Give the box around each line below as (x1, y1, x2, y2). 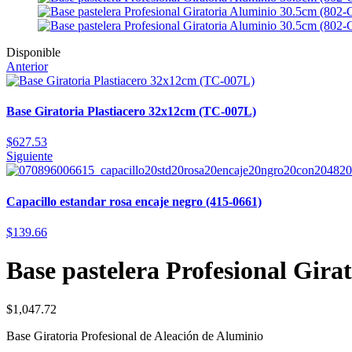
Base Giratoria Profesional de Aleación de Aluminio (6, 328, 263, 343)
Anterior (6, 59, 48, 73)
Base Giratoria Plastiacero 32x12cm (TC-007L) (6, 104, 256, 119)
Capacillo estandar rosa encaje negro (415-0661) (6, 194, 262, 208)
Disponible (6, 45, 60, 59)
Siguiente (6, 149, 53, 163)
